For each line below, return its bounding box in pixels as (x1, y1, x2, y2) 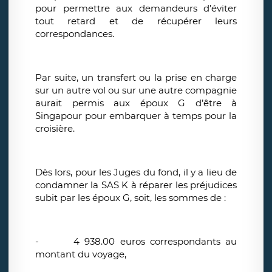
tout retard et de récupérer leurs (35, 15, 237, 27)
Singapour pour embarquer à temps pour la (35, 110, 237, 122)
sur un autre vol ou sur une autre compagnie (35, 84, 237, 97)
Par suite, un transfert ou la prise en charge (35, 72, 237, 84)
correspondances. (35, 28, 114, 40)
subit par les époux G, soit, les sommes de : (35, 192, 226, 204)
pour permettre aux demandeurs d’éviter (35, 2, 237, 15)
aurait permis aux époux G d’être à (35, 97, 237, 109)
